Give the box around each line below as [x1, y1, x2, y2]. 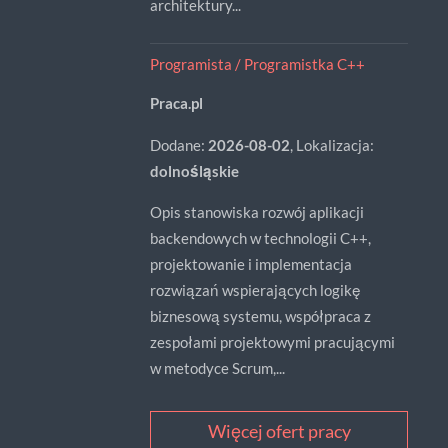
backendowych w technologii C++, [149, 229, 371, 247]
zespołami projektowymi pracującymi [149, 333, 395, 351]
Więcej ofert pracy [207, 420, 351, 443]
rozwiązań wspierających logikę [149, 281, 361, 299]
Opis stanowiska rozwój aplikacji [149, 203, 364, 221]
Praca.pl [149, 94, 203, 113]
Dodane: [149, 135, 208, 154]
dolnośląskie [149, 161, 239, 180]
